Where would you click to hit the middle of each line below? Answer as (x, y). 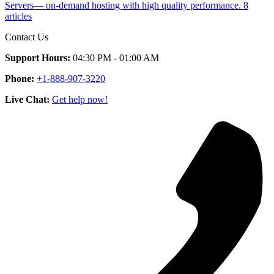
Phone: (20, 78)
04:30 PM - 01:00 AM (116, 57)
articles (18, 16)
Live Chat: (27, 99)
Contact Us (27, 37)
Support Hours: (38, 57)
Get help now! (80, 99)
